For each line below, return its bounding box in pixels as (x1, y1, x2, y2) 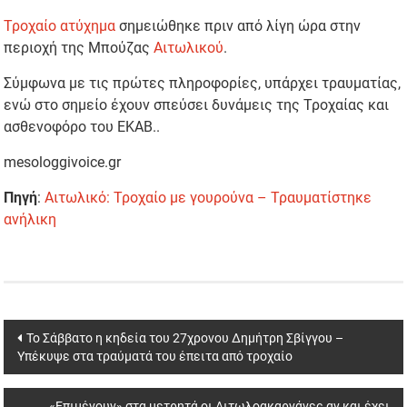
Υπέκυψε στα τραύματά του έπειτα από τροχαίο (17, 349, 293, 364)
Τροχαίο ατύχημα (4, 17, 116, 35)
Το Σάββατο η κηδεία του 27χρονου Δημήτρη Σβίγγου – (26, 331, 344, 346)
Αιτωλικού (154, 39, 224, 57)
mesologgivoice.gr (4, 154, 122, 172)
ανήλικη (4, 211, 57, 229)
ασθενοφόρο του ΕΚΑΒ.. (4, 118, 161, 136)
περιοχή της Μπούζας (4, 39, 154, 57)
